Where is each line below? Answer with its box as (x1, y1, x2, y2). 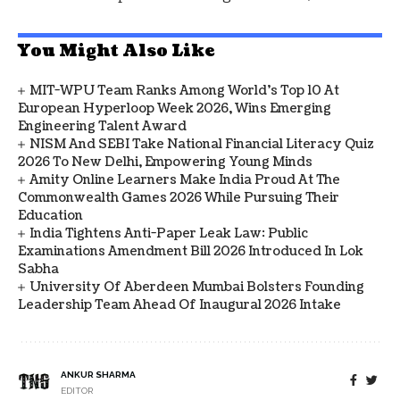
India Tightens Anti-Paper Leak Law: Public (29, 224, 309, 242)
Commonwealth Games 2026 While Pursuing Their (18, 188, 339, 206)
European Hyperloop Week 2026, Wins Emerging (18, 99, 331, 117)
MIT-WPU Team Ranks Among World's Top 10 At (29, 81, 340, 99)
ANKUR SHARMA (61, 369, 136, 379)
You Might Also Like (18, 39, 214, 62)
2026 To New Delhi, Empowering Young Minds (18, 153, 312, 171)
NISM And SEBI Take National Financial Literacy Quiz (29, 135, 375, 153)
